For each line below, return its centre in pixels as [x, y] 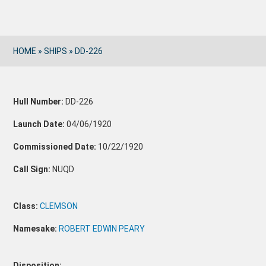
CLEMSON [59, 206]
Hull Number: [39, 102]
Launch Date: [39, 124]
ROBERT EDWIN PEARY [102, 229]
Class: [27, 206]
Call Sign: [32, 169]
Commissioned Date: [55, 147]
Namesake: [36, 229]
